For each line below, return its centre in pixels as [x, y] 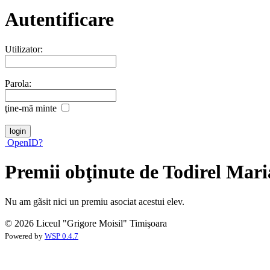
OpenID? [24, 142]
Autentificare [59, 20]
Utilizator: [24, 49]
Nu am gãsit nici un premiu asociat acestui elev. [95, 201]
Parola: [18, 83]
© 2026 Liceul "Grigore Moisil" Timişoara [86, 223]
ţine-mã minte [31, 108]
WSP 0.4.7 [61, 236]
